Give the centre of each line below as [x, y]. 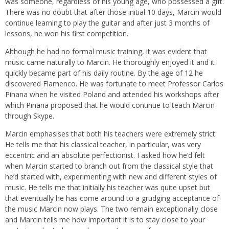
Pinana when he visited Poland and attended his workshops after [112, 94]
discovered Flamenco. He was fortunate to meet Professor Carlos [114, 83]
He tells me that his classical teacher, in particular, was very [103, 144]
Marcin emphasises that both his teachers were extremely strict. [111, 133]
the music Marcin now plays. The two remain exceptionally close [111, 209]
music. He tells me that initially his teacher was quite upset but [108, 187]
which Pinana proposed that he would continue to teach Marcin [110, 105]
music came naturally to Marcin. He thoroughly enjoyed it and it [110, 62]
